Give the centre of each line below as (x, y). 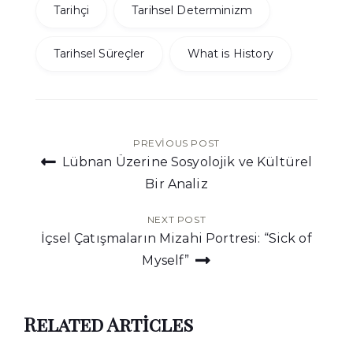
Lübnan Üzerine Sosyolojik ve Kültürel (186, 162)
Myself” (167, 261)
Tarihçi (72, 11)
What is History (230, 54)
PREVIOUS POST (176, 143)
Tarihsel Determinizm (192, 11)
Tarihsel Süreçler (99, 54)
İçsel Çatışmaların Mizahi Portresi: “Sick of (176, 239)
